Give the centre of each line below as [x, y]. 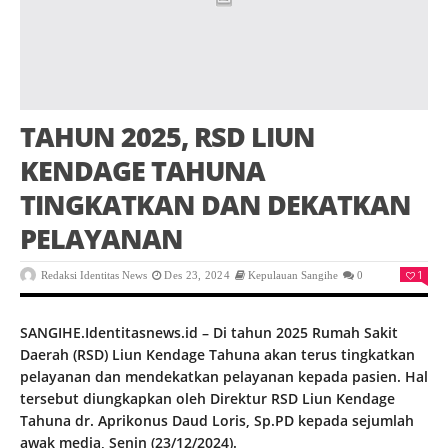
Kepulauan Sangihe [293, 275]
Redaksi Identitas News [94, 275]
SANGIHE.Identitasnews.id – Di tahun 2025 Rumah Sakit [209, 333]
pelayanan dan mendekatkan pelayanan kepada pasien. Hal [224, 377]
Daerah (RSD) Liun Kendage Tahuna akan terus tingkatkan [217, 355]
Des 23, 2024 [197, 275]
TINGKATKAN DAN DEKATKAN [215, 205]
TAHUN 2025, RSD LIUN [167, 137]
